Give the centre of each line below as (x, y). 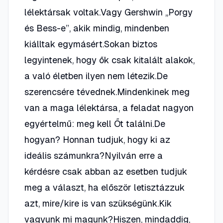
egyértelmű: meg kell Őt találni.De (95, 124)
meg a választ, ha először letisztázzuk (105, 187)
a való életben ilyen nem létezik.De (96, 76)
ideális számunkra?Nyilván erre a (94, 156)
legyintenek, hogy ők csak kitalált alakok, (110, 60)
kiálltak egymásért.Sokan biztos (91, 44)
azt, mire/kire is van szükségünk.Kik (98, 203)
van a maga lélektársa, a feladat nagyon (109, 108)
